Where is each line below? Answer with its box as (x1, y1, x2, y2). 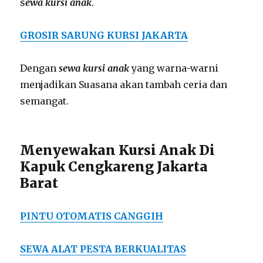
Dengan (20, 62, 59, 75)
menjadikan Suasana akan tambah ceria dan (20, 79, 228, 91)
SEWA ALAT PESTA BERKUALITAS (20, 243, 187, 255)
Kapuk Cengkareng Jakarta (20, 158, 208, 176)
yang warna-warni (131, 62, 219, 75)
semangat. (20, 95, 69, 107)
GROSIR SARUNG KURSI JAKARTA (20, 29, 188, 42)
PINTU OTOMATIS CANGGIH (20, 210, 164, 222)
